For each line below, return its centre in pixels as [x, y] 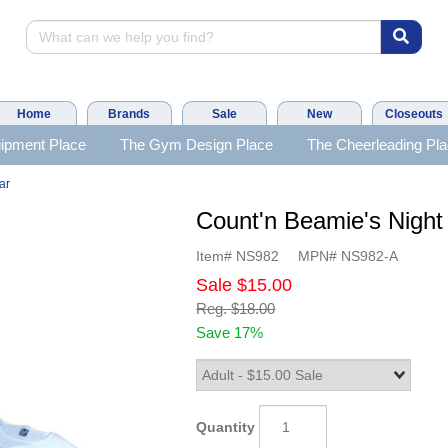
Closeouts [414, 114]
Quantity [226, 426]
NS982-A [370, 255]
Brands [129, 114]
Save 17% [230, 332]
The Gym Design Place [196, 144]
